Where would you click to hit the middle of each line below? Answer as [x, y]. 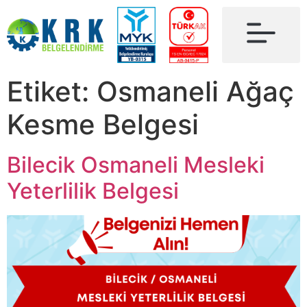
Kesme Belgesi [103, 124]
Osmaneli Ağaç [195, 91]
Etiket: [52, 91]
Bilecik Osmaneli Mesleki [136, 165]
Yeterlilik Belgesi [93, 191]
